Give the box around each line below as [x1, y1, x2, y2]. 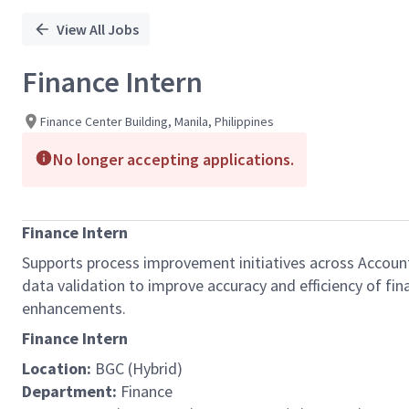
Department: [22, 381, 117, 402]
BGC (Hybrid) [91, 358, 183, 379]
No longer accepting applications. [53, 149, 294, 170]
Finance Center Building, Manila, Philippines [40, 112, 274, 130]
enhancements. [22, 298, 126, 319]
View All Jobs [57, 20, 139, 38]
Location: [22, 358, 91, 379]
